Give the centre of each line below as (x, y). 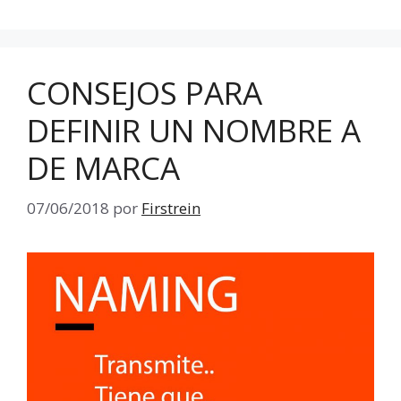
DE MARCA (103, 168)
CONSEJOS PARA (145, 93)
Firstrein (171, 208)
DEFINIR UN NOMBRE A (194, 131)
